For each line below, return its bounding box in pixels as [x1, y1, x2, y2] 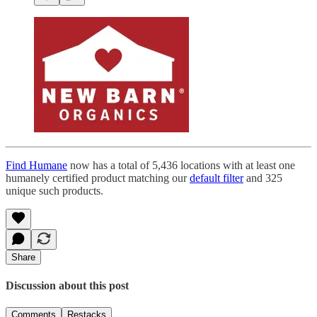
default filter [190, 171, 243, 184]
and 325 [243, 171, 282, 184]
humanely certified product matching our [6, 171, 190, 184]
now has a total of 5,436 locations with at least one [67, 158, 295, 171]
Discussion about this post [6, 279, 129, 292]
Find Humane [6, 158, 67, 171]
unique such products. [6, 184, 103, 197]
